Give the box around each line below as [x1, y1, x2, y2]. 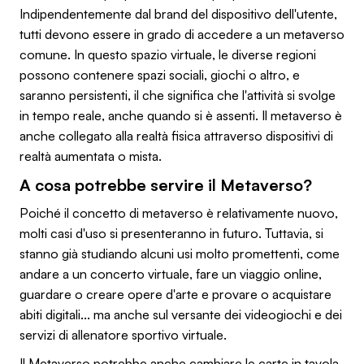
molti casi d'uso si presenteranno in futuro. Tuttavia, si [19, 224, 323, 241]
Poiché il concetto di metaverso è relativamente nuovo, [19, 204, 338, 221]
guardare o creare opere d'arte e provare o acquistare [19, 285, 331, 302]
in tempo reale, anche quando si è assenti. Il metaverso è [19, 106, 342, 123]
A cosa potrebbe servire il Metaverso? [19, 174, 312, 195]
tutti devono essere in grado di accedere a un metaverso [19, 25, 344, 42]
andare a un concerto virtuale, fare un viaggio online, [19, 265, 322, 282]
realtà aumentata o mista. [19, 147, 162, 164]
